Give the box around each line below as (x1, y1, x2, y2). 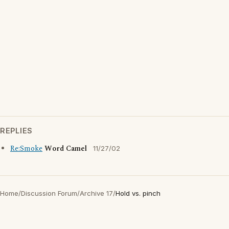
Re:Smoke (10, 143, 42, 154)
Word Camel (44, 143, 87, 154)
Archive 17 (80, 189, 113, 197)
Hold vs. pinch (116, 189, 161, 197)
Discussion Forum (21, 189, 77, 197)
